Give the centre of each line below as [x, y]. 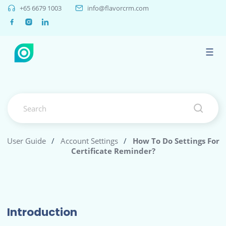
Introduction [42, 212]
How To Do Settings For [176, 141]
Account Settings [89, 141]
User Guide [26, 141]
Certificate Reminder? [113, 151]
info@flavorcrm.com [118, 8]
